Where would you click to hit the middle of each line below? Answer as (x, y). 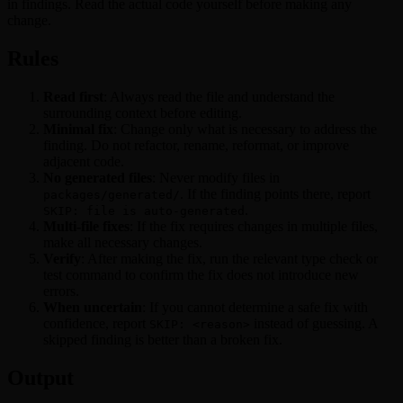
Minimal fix (78, 129)
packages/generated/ (112, 194)
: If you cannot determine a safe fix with (255, 307)
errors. (61, 291)
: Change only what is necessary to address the (245, 129)
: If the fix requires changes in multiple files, (254, 226)
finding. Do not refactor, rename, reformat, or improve (196, 145)
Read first (73, 96)
